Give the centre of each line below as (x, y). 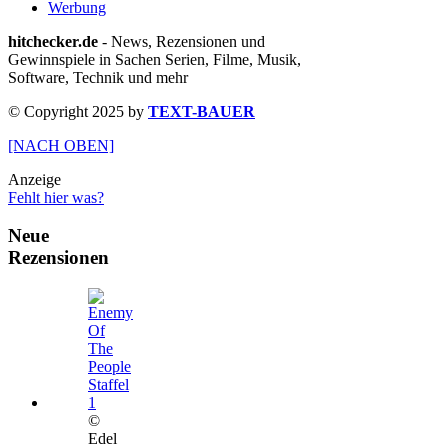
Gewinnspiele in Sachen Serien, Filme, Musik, (154, 59)
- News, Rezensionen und (181, 41)
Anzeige (34, 179)
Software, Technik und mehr (98, 77)
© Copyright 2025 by (78, 111)
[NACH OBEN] (61, 145)
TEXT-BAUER (201, 111)
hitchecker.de (53, 41)
